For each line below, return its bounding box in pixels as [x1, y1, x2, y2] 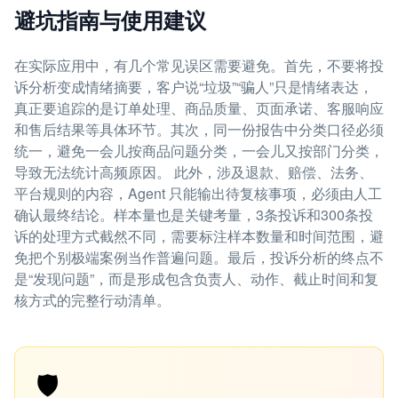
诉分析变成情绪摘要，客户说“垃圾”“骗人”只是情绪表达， [14, 76, 373, 97]
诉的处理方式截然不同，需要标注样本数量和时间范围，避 [14, 226, 384, 246]
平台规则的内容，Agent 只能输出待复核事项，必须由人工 [14, 183, 382, 203]
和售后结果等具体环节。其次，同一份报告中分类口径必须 [14, 119, 384, 139]
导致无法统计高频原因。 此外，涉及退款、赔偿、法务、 [14, 162, 373, 182]
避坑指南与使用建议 [14, 4, 206, 35]
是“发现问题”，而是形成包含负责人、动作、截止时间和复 [14, 268, 378, 289]
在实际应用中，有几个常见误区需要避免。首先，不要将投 [14, 55, 384, 76]
